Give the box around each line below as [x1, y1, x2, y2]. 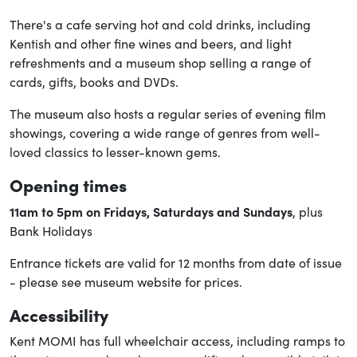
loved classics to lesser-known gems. [10, 143, 221, 160]
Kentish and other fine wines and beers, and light [10, 34, 292, 52]
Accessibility [10, 301, 108, 327]
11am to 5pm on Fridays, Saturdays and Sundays [10, 202, 292, 220]
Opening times [10, 171, 127, 197]
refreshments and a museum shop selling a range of [10, 53, 311, 71]
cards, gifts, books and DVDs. [10, 73, 178, 90]
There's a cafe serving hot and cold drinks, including [10, 15, 311, 33]
